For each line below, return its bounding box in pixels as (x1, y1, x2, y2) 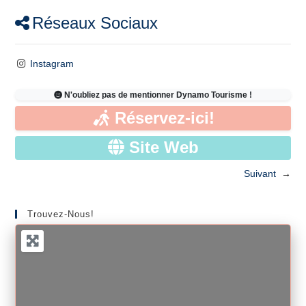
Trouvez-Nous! (27, 209, 95, 220)
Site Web (128, 139, 199, 157)
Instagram (29, 57, 74, 69)
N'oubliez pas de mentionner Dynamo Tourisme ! (64, 89, 252, 99)
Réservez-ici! (114, 109, 214, 127)
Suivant (243, 168, 276, 180)
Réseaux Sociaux (32, 13, 158, 32)
